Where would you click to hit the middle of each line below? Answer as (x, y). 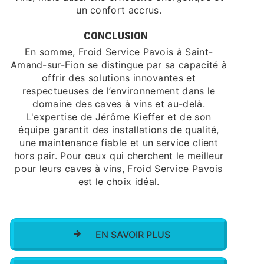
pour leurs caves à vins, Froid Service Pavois (119, 169)
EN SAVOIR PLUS (132, 235)
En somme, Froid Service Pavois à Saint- (119, 52)
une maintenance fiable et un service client (119, 143)
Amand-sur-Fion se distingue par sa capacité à (119, 65)
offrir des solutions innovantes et (119, 78)
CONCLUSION (116, 36)
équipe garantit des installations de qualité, (119, 130)
